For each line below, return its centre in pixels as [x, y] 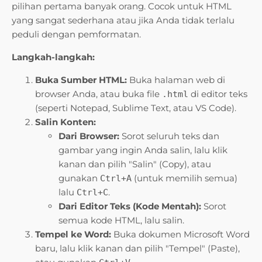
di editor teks [218, 94]
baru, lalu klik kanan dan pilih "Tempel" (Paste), [137, 249]
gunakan [79, 178]
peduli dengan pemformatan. [76, 35]
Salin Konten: [65, 122]
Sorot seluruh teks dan [169, 136]
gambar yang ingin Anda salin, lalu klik [143, 150]
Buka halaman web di [176, 80]
